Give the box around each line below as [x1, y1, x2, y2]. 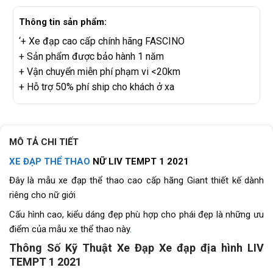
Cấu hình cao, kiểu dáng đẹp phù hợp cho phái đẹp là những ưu [9, 208, 264, 220]
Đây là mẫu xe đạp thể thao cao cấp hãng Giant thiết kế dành [9, 175, 264, 186]
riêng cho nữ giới [9, 190, 76, 201]
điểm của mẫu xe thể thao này [9, 223, 130, 235]
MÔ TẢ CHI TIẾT [9, 136, 79, 148]
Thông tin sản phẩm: [19, 16, 107, 27]
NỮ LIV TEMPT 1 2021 [93, 155, 189, 167]
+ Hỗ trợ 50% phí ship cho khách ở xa [19, 81, 174, 93]
